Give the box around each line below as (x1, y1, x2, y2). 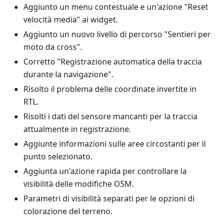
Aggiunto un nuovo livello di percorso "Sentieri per (23, 29, 211, 40)
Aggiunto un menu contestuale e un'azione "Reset (23, 1, 208, 12)
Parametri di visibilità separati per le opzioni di (23, 193, 195, 204)
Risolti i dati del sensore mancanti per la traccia (23, 111, 197, 122)
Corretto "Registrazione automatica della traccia (23, 56, 202, 67)
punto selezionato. (23, 151, 92, 162)
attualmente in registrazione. (23, 124, 131, 134)
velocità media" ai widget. (23, 14, 118, 25)
